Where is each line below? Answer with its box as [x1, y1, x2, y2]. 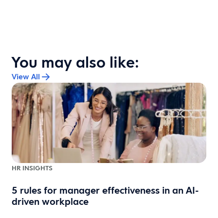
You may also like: [12, 51, 139, 73]
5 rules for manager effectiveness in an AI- [12, 184, 199, 197]
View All [12, 71, 40, 82]
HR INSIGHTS [12, 163, 53, 173]
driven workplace [12, 195, 89, 208]
